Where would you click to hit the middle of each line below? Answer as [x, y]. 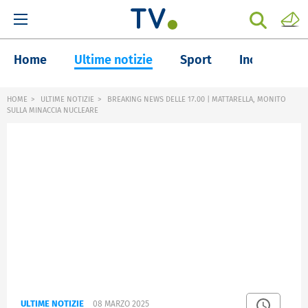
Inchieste [265, 60]
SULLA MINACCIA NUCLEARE [53, 110]
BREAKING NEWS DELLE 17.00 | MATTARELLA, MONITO [196, 99]
